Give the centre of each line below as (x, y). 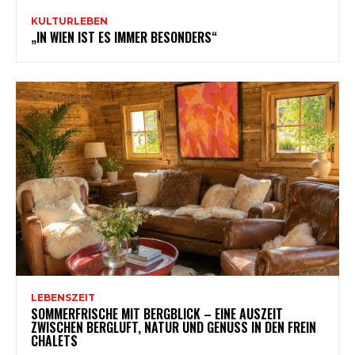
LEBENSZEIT (63, 297)
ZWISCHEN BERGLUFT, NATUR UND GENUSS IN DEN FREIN (174, 327)
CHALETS (54, 340)
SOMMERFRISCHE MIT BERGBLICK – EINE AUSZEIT (157, 313)
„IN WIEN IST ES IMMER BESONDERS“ (124, 37)
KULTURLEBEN (69, 21)
